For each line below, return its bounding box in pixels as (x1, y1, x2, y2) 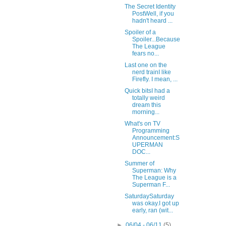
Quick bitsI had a (124, 87, 170, 95)
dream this (132, 101, 161, 109)
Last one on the (124, 62, 167, 69)
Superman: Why (132, 167, 176, 175)
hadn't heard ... (132, 17, 173, 25)
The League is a (132, 174, 177, 182)
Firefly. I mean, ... (132, 76, 178, 83)
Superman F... (132, 181, 170, 189)
